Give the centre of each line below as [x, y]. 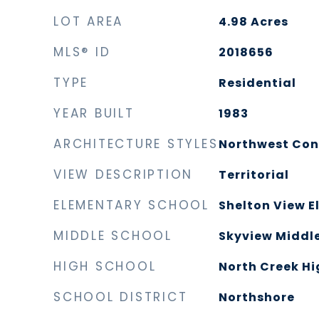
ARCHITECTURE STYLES [136, 144]
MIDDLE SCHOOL [113, 236]
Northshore [256, 297]
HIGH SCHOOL [105, 266]
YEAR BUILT [94, 113]
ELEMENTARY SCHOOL [131, 205]
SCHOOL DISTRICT [121, 297]
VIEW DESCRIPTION [123, 174]
